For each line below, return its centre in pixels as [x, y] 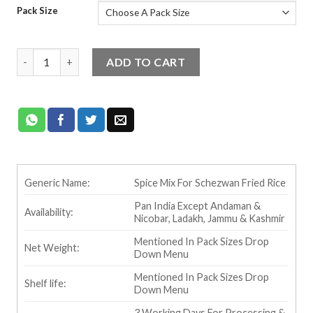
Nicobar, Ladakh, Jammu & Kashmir [210, 218]
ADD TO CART [146, 61]
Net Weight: [52, 247]
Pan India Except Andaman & [198, 205]
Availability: [49, 212]
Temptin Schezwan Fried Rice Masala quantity [125, 55]
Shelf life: [45, 283]
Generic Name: [57, 182]
